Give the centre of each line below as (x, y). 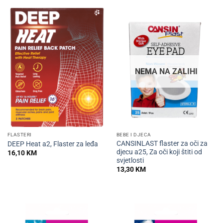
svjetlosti (130, 160)
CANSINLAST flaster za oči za (162, 143)
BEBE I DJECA (134, 135)
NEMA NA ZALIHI (166, 72)
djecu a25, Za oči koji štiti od (159, 152)
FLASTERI (19, 135)
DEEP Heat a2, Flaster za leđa (53, 144)
